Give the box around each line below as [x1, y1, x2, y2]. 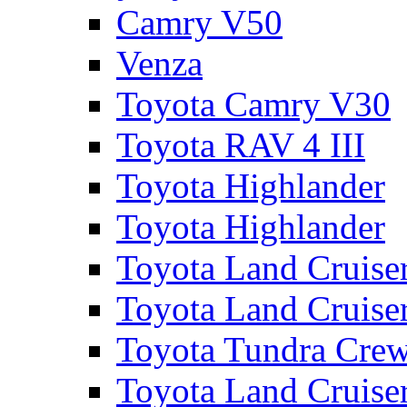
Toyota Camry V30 [116, 84, 391, 124]
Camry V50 [116, 3, 283, 42]
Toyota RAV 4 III [116, 125, 365, 164]
